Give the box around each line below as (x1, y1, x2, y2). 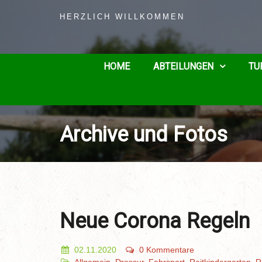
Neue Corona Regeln (60, 209, 250, 233)
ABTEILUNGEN (153, 61, 213, 72)
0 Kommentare (139, 245, 194, 254)
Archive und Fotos (60, 122, 227, 147)
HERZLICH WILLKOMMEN (60, 13, 185, 21)
